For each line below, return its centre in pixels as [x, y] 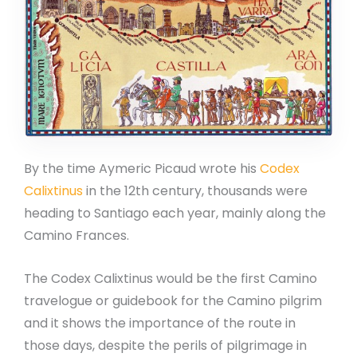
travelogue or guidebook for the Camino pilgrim [173, 300]
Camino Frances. [76, 236]
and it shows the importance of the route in [160, 323]
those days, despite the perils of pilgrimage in [165, 345]
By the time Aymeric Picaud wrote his [142, 169]
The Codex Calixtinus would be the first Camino [171, 278]
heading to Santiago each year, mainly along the [175, 214]
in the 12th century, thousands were [195, 191]
